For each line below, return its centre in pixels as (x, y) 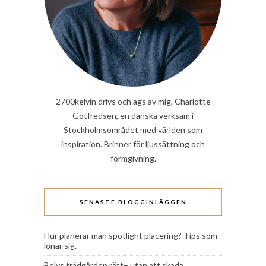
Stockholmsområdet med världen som (133, 130)
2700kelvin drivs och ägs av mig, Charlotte (133, 102)
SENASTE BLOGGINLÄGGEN (133, 202)
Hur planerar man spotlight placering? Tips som (131, 236)
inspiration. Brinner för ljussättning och (133, 144)
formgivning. (133, 159)
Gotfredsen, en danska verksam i (133, 116)
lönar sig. (60, 246)
